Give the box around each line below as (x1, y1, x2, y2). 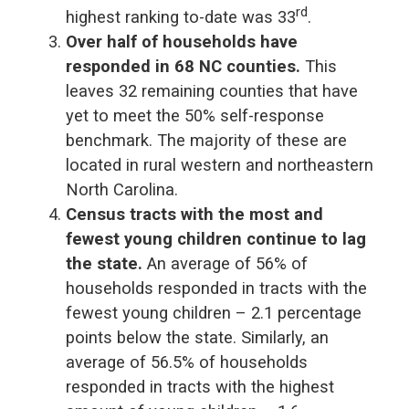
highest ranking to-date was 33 (66, 6, 296, 26)
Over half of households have (66, 31, 298, 51)
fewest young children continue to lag (66, 228, 366, 248)
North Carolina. (66, 179, 178, 199)
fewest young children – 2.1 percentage (66, 302, 362, 322)
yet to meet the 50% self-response (66, 105, 324, 125)
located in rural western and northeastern (66, 154, 373, 174)
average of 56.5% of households (66, 351, 308, 372)
